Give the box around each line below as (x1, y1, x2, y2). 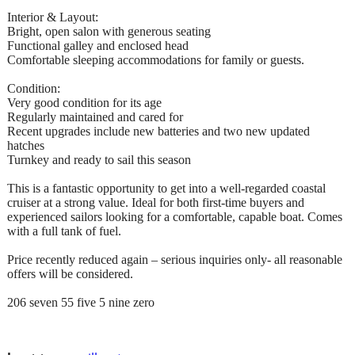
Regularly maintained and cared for (7, 109, 183, 124)
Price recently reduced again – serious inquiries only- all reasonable (7, 252, 342, 266)
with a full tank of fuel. (7, 223, 121, 238)
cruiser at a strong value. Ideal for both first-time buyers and (7, 195, 304, 209)
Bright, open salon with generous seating (7, 24, 211, 38)
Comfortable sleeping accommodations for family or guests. (7, 52, 304, 67)
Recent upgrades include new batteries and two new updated (7, 124, 310, 138)
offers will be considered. (7, 266, 133, 281)
